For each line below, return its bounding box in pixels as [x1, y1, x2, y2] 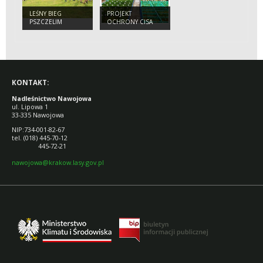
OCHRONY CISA [107, 17, 153, 26]
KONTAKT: [12, 78, 49, 87]
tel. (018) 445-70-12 [12, 133, 68, 142]
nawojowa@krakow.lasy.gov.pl [12, 157, 104, 167]
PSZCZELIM [29, 17, 63, 26]
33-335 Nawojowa [12, 110, 64, 119]
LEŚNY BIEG [29, 9, 62, 18]
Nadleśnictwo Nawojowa [12, 93, 92, 103]
